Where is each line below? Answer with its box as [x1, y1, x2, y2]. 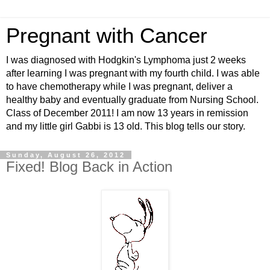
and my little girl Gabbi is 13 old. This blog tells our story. [6, 121, 245, 131]
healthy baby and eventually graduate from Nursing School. [6, 95, 259, 105]
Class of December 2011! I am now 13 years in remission [6, 108, 248, 118]
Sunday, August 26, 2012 [6, 151, 125, 159]
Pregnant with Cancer [6, 24, 207, 47]
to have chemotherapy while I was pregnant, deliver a [6, 81, 233, 92]
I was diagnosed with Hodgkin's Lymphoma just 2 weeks [6, 55, 246, 65]
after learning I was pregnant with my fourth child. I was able [6, 68, 260, 78]
